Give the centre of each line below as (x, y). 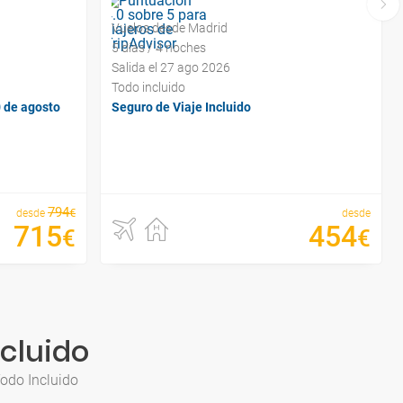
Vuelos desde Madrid (170, 27)
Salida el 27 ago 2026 (171, 67)
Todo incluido (148, 87)
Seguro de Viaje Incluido (181, 107)
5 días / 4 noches (159, 47)
